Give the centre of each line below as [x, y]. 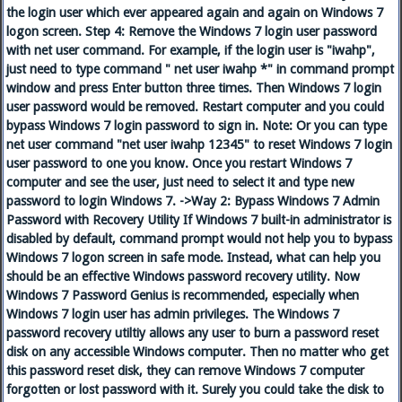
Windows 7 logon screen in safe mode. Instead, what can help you [193, 258]
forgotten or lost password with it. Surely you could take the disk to [195, 390]
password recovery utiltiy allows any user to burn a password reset [192, 333]
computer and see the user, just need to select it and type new [180, 183]
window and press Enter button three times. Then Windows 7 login [194, 88]
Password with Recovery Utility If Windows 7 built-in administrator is [199, 220]
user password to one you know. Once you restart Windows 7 [179, 164]
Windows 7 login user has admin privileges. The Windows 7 [173, 315]
